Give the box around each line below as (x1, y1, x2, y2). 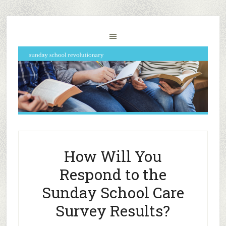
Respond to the (59, 164, 166, 184)
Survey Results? (55, 201, 171, 220)
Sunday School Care (41, 183, 184, 202)
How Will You (64, 146, 162, 166)
